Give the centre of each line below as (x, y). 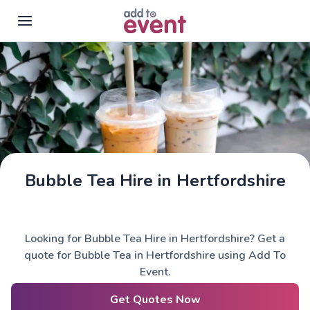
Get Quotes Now (155, 300)
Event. (155, 272)
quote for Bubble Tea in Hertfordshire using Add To (155, 255)
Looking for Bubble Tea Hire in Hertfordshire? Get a (155, 239)
